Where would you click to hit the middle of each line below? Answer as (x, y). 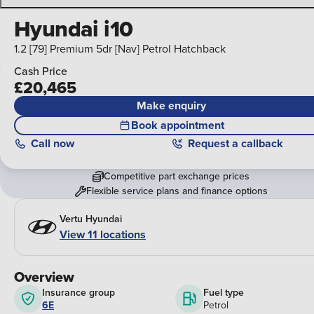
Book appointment (177, 125)
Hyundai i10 (74, 29)
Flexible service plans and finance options (177, 191)
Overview (44, 277)
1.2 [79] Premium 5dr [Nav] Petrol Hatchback (120, 49)
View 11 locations (103, 234)
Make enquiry (171, 106)
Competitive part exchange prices (177, 176)
